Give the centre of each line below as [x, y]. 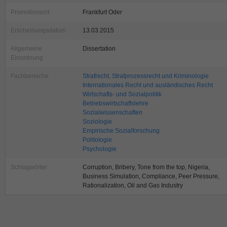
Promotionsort [30, 12]
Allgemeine [26, 49]
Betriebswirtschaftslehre [116, 104]
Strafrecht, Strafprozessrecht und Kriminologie [146, 76]
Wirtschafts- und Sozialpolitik [122, 94]
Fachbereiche [30, 76]
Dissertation [99, 49]
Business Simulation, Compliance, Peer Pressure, [151, 177]
